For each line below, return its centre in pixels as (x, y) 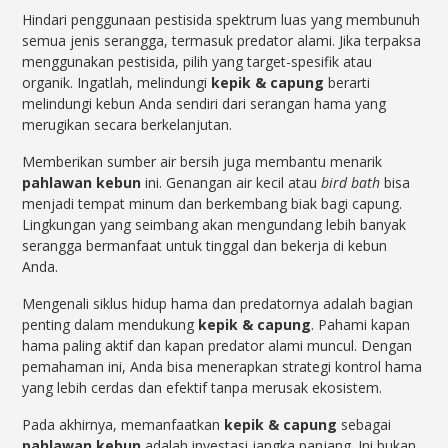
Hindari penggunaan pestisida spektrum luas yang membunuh (221, 20)
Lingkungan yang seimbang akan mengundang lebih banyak (214, 225)
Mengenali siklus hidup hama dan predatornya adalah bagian (218, 304)
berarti (347, 83)
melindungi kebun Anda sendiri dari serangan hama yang (204, 104)
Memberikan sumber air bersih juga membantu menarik (202, 162)
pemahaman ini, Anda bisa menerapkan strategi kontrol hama (222, 367)
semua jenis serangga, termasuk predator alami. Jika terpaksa (222, 41)
